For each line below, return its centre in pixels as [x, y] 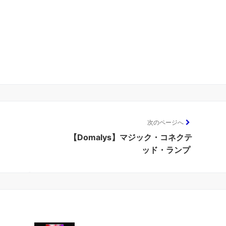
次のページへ [165, 123]
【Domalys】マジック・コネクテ [131, 137]
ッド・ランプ [166, 150]
